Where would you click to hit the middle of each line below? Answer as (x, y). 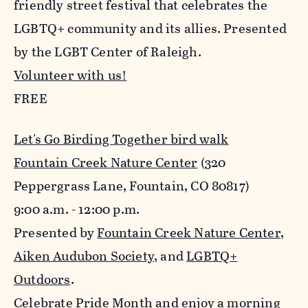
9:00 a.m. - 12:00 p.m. (77, 210)
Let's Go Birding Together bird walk (121, 140)
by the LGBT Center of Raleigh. (109, 52)
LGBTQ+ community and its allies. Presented (150, 29)
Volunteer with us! (70, 76)
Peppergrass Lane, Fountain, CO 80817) (132, 186)
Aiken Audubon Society (84, 256)
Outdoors (42, 280)
